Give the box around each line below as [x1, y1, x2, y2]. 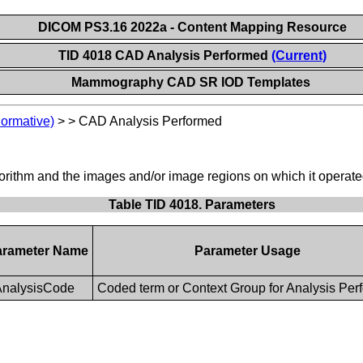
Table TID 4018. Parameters [109, 197, 276, 211]
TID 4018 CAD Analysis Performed [58, 49, 271, 62]
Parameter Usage [194, 243, 301, 258]
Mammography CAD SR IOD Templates [71, 75, 314, 89]
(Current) [271, 49, 327, 62]
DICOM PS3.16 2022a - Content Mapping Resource [37, 20, 347, 34]
